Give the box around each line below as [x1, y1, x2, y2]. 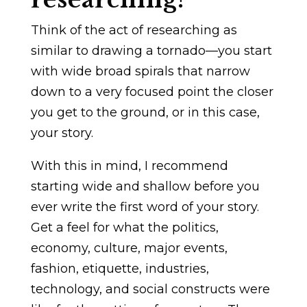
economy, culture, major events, [30, 240, 228, 256]
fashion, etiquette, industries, [30, 260, 209, 276]
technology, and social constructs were [30, 281, 270, 297]
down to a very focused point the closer [30, 84, 273, 99]
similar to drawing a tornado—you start [30, 42, 272, 58]
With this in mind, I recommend [30, 158, 228, 173]
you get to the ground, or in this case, [30, 104, 260, 120]
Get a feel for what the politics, [30, 219, 219, 235]
